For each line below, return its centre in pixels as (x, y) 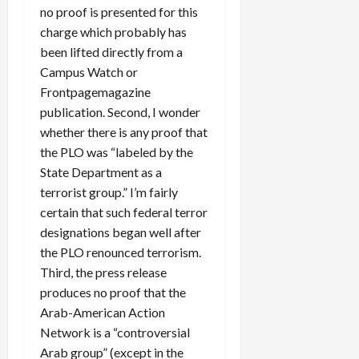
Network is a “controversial (115, 332)
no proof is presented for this (119, 11)
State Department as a (101, 171)
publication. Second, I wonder (120, 111)
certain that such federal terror (124, 212)
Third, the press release (103, 272)
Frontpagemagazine (95, 91)
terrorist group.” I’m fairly (109, 192)
